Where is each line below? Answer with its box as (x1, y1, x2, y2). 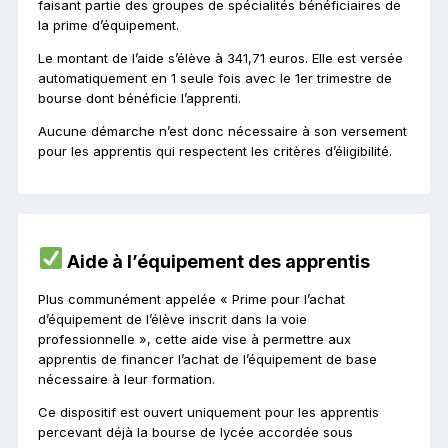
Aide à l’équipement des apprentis (63, 250, 371, 272)
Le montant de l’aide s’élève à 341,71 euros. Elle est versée (38, 49, 403, 66)
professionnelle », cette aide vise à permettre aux (38, 330, 351, 347)
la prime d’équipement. (38, 16, 179, 33)
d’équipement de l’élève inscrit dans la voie (38, 310, 307, 327)
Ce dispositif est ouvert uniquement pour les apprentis (38, 403, 379, 420)
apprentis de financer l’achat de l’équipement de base (38, 350, 377, 367)
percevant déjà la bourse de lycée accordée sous (38, 423, 353, 440)
